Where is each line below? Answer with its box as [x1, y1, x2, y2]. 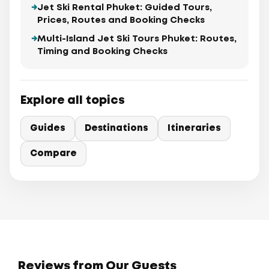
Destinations [85, 124, 148, 133]
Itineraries [168, 124, 221, 133]
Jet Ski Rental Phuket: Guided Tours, [37, 4, 212, 13]
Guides [30, 124, 65, 133]
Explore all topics [20, 95, 125, 106]
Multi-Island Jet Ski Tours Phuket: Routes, [37, 35, 237, 44]
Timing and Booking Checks [37, 47, 168, 56]
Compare [30, 150, 77, 159]
